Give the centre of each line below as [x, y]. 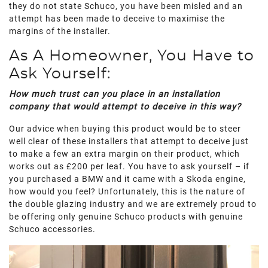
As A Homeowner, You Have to [132, 56]
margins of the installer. [60, 31]
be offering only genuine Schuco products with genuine [126, 217]
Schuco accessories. [52, 229]
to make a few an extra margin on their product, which [124, 154]
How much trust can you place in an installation [115, 94]
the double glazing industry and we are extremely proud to [133, 204]
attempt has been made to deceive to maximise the [117, 19]
